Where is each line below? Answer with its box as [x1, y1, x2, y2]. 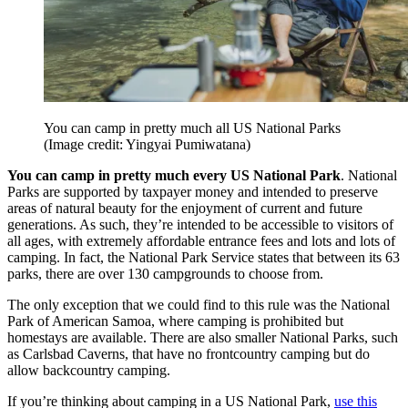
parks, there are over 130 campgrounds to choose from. [7, 265, 323, 281]
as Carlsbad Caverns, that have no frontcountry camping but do [7, 345, 370, 362]
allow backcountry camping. [7, 362, 170, 378]
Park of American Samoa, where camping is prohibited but [7, 312, 343, 329]
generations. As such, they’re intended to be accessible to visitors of [7, 216, 393, 232]
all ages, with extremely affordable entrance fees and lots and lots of [7, 232, 395, 249]
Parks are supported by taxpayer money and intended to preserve [7, 183, 378, 199]
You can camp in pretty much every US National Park [7, 167, 341, 183]
